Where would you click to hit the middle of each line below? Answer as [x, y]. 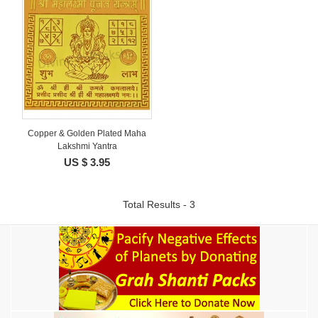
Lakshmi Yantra [87, 147]
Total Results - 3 [159, 204]
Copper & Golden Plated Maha [87, 134]
